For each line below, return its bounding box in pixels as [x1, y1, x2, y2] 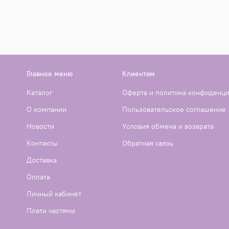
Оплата [27, 172, 50, 181]
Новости [27, 121, 54, 131]
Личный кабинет [27, 189, 81, 198]
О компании [27, 104, 66, 114]
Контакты [27, 138, 58, 148]
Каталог [27, 87, 53, 97]
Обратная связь [122, 138, 173, 148]
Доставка [27, 155, 57, 165]
